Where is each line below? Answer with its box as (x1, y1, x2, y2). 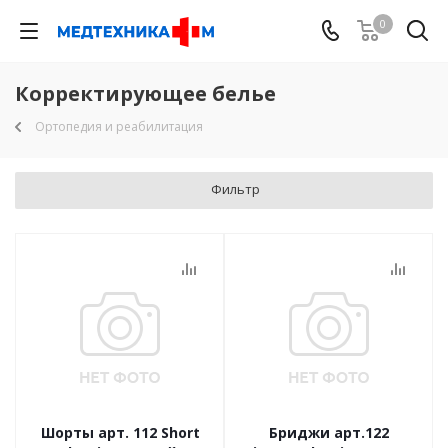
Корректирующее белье (15, 80, 276, 107)
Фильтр (211, 180, 260, 198)
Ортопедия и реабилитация (35, 118, 203, 135)
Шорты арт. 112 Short (40, 423, 200, 442)
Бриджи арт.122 (269, 423, 389, 442)
